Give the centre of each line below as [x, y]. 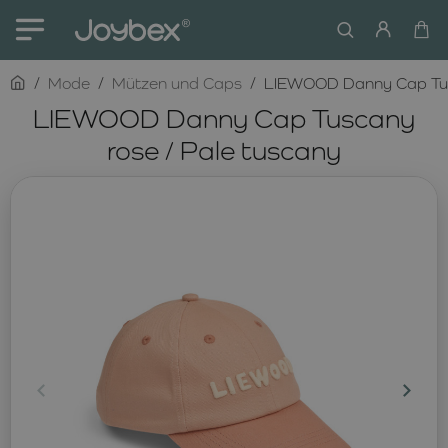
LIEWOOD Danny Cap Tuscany [224, 118]
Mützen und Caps [177, 83]
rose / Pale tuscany [224, 150]
